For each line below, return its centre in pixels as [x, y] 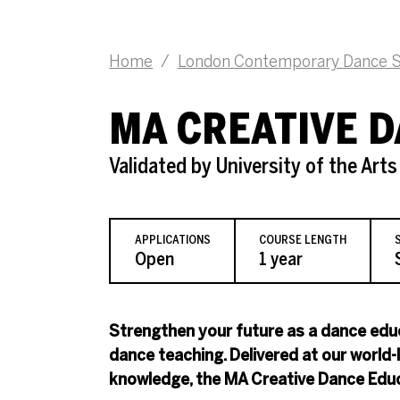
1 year [280, 258]
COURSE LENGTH [302, 239]
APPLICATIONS [172, 239]
